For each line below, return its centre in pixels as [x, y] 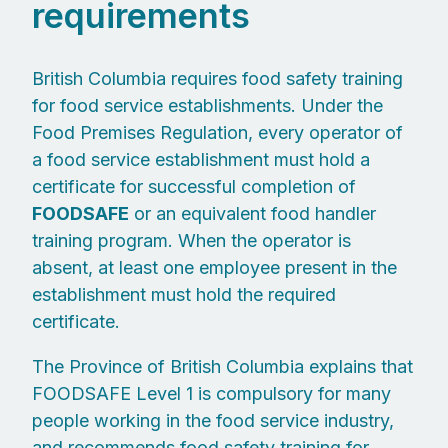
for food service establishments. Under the [207, 105]
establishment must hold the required [184, 294]
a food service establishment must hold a [201, 159]
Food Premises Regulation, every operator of [217, 132]
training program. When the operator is [191, 240]
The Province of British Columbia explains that [222, 366]
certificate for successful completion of [194, 186]
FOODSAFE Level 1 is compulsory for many [211, 393]
